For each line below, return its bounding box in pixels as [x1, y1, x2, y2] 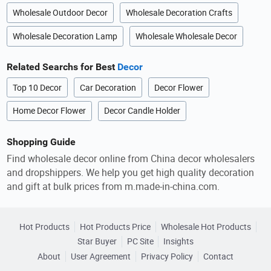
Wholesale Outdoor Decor [13, 7, 108, 19]
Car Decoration [80, 82, 137, 93]
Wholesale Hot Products [160, 221, 251, 232]
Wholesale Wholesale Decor [135, 31, 238, 42]
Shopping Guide [7, 135, 76, 148]
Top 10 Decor [13, 82, 62, 93]
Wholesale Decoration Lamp [13, 31, 118, 42]
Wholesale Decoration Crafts [126, 7, 233, 19]
